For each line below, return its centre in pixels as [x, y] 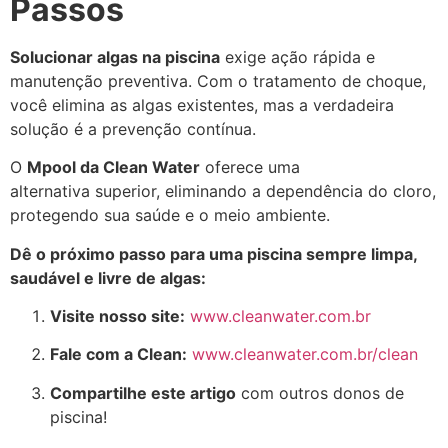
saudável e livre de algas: [108, 277]
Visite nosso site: [117, 316]
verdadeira [353, 104]
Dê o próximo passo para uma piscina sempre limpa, [213, 253]
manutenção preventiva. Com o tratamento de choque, [218, 80]
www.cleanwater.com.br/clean [305, 354]
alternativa [52, 191]
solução [39, 128]
